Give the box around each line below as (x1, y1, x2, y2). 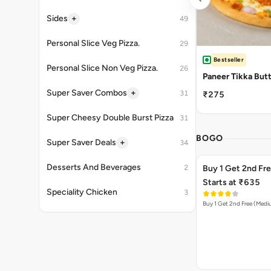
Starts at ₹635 (203, 177, 260, 188)
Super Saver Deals (47, 137, 116, 148)
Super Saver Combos (47, 88, 127, 98)
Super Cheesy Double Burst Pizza (47, 113, 174, 123)
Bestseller (214, 56, 244, 64)
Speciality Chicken (47, 187, 117, 197)
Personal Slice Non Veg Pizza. (47, 63, 158, 73)
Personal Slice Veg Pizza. (47, 38, 140, 48)
